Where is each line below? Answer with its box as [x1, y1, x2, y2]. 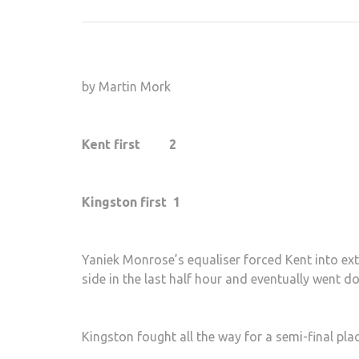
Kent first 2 [82, 137, 176, 151]
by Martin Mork [82, 79, 171, 94]
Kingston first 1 [82, 195, 180, 209]
